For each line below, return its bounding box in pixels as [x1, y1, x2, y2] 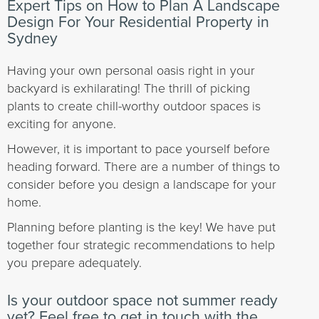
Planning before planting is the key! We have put [7, 218, 276, 235]
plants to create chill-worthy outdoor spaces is [7, 97, 261, 114]
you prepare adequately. [7, 253, 142, 271]
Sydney [7, 27, 58, 50]
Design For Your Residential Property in [7, 11, 269, 33]
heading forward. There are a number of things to [7, 157, 280, 174]
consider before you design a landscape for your [7, 175, 276, 192]
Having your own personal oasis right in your [7, 61, 255, 78]
